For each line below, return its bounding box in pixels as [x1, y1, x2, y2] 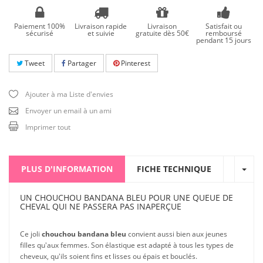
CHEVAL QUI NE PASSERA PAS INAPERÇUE [20, 200, 181, 212]
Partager [66, 58, 96, 68]
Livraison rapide [75, 21, 127, 31]
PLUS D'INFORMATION [21, 163, 113, 174]
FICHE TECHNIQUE [137, 163, 211, 174]
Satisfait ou [205, 21, 242, 31]
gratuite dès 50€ [135, 28, 189, 38]
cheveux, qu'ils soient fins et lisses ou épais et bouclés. [20, 251, 197, 261]
